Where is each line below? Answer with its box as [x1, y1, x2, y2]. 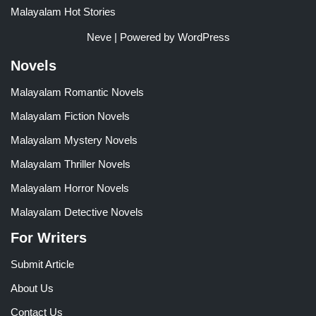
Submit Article [11, 257, 74, 270]
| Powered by [111, 30, 178, 43]
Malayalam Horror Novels [11, 181, 129, 194]
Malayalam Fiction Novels [11, 109, 130, 122]
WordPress [177, 30, 230, 43]
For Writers [11, 229, 87, 245]
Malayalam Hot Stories [11, 5, 116, 18]
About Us [11, 281, 54, 294]
